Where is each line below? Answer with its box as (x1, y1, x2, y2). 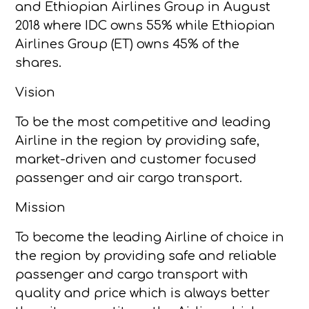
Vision (15, 86, 56, 99)
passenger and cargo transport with (15, 268, 249, 281)
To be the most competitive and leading (15, 115, 271, 129)
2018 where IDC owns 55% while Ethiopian (15, 19, 276, 32)
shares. (15, 56, 69, 70)
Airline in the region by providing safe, (15, 134, 260, 148)
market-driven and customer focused (15, 152, 257, 166)
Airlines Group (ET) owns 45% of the (15, 37, 240, 51)
